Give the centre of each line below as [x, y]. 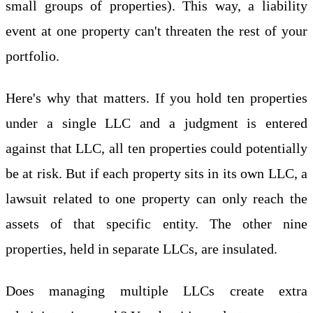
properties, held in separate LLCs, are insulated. [141, 248]
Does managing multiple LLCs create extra [156, 290]
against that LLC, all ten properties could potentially [156, 148]
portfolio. [32, 56]
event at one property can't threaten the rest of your [156, 30]
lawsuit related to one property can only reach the [156, 198]
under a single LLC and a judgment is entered [156, 123]
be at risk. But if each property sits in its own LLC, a [156, 173]
